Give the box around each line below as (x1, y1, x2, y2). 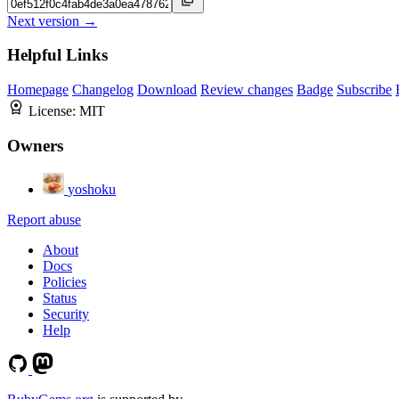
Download (137, 82, 197, 98)
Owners (7, 135, 63, 155)
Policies (43, 273, 86, 289)
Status (43, 289, 77, 305)
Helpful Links (7, 45, 108, 65)
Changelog (72, 82, 134, 98)
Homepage (7, 82, 69, 98)
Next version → (7, 12, 97, 28)
